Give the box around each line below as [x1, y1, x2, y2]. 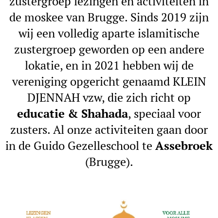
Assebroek [155, 138, 213, 153]
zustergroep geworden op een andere [14, 41, 204, 57]
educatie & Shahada [17, 106, 128, 121]
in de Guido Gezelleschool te [5, 138, 155, 153]
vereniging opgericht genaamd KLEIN [12, 73, 206, 89]
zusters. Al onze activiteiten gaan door [10, 122, 208, 137]
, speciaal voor [128, 106, 201, 121]
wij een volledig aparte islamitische [18, 25, 200, 41]
